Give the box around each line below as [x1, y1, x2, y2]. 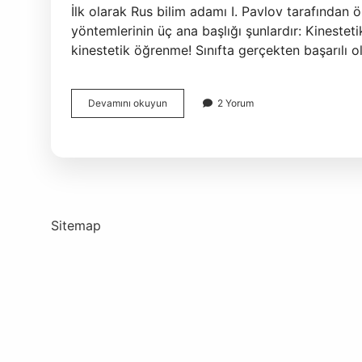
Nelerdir [166, 125, 202, 137]
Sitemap [51, 217, 101, 234]
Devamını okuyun [88, 97, 167, 109]
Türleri [166, 111, 195, 123]
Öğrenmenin [166, 96, 221, 108]
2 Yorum [217, 97, 254, 109]
